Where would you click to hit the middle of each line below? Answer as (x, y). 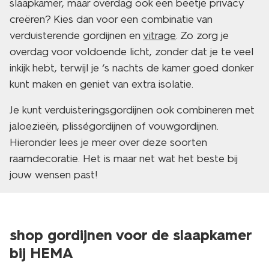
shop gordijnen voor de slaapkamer (131, 235)
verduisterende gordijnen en (76, 35)
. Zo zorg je (202, 35)
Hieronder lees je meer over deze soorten (108, 142)
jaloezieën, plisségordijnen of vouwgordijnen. (114, 126)
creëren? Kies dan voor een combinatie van (111, 19)
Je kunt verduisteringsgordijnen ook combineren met (132, 110)
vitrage (159, 35)
